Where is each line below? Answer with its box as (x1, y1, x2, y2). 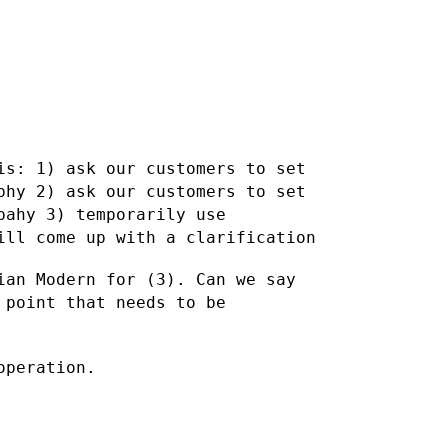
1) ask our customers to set (36, 158, 306, 178)
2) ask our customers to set (36, 181, 306, 201)
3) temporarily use (46, 204, 226, 224)
